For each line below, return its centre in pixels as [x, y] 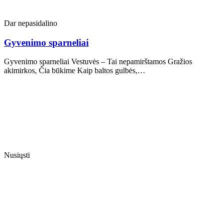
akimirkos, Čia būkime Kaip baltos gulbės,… [75, 71]
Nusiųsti [17, 155]
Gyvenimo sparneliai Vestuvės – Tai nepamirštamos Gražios [98, 62]
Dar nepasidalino [31, 23]
